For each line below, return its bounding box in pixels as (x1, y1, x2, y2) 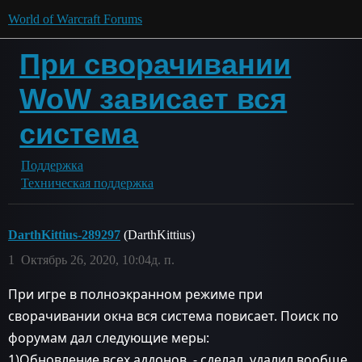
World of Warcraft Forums (8, 12, 142, 26)
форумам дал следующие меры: (8, 329, 209, 347)
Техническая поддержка (21, 176, 154, 190)
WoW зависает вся (19, 82, 288, 116)
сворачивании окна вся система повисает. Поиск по (8, 307, 339, 325)
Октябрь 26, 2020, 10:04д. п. (21, 253, 175, 267)
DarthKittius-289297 (8, 228, 120, 242)
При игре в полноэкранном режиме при (8, 285, 263, 303)
